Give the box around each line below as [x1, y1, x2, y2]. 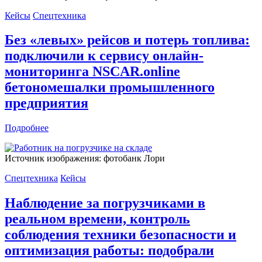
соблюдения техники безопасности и [5, 227, 236, 243]
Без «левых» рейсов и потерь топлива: [5, 32, 250, 48]
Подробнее [5, 123, 49, 133]
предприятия [5, 95, 88, 111]
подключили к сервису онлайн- [5, 48, 204, 64]
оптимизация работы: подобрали [5, 243, 214, 258]
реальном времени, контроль [5, 211, 190, 227]
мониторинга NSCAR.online [5, 64, 180, 80]
